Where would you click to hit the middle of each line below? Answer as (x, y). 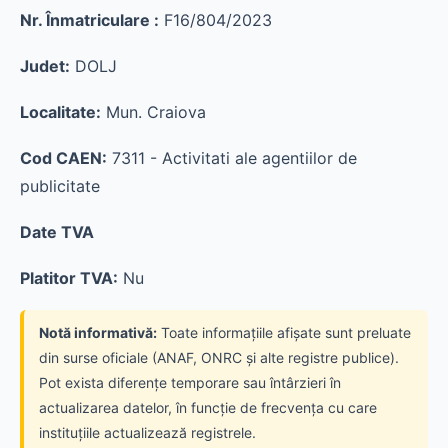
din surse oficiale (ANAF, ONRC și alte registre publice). (219, 357)
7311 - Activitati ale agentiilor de (232, 158)
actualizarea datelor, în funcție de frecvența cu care (208, 407)
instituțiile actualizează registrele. (147, 432)
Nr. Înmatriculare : (89, 20)
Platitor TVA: (69, 278)
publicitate (60, 186)
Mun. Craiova (153, 112)
